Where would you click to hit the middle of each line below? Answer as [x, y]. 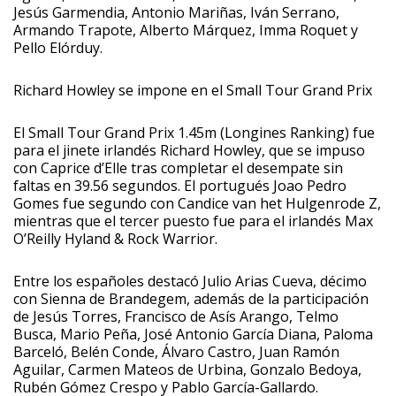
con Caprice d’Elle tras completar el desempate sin [178, 168]
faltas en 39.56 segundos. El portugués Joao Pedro [180, 185]
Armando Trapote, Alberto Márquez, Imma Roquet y [186, 30]
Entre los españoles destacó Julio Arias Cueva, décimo [190, 281]
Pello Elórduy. [58, 47]
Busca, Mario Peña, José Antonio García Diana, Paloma [193, 334]
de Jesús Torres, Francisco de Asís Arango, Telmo [176, 316]
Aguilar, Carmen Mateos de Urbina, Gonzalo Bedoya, [187, 369]
